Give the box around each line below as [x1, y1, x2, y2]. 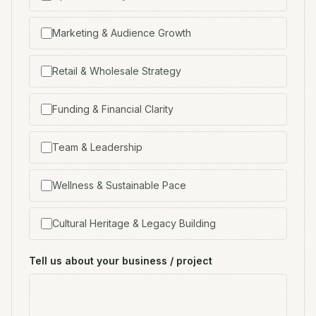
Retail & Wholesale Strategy [52, 65, 181, 77]
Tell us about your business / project [29, 255, 212, 267]
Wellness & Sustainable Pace [52, 179, 186, 191]
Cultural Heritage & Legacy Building [52, 217, 216, 229]
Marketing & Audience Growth [52, 27, 191, 39]
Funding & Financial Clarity [52, 103, 174, 115]
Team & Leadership [52, 141, 142, 153]
